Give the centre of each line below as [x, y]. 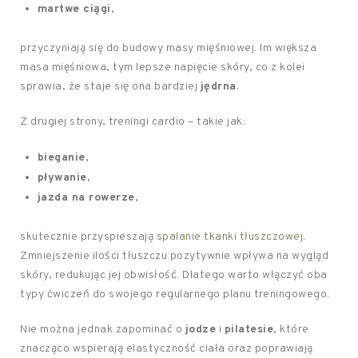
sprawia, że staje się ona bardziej [110, 87]
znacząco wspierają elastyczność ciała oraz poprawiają [167, 349]
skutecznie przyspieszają [88, 237]
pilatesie [249, 330]
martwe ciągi [74, 9]
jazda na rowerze [86, 198]
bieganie [61, 158]
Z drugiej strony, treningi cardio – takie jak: [133, 122]
